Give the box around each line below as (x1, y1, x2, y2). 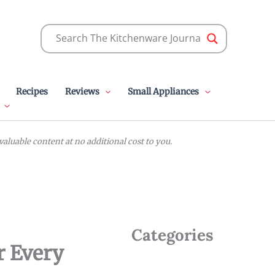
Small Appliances (128, 86, 199, 97)
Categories (131, 225, 214, 245)
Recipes (15, 86, 48, 97)
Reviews (64, 86, 99, 97)
